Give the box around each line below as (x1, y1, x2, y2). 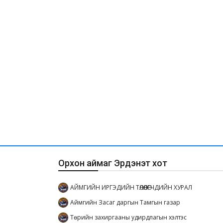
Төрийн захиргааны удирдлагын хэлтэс (70, 213, 187, 222)
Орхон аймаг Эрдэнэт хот (58, 158, 167, 169)
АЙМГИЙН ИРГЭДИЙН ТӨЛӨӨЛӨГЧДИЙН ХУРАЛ (70, 183, 192, 192)
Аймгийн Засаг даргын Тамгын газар (70, 198, 180, 207)
